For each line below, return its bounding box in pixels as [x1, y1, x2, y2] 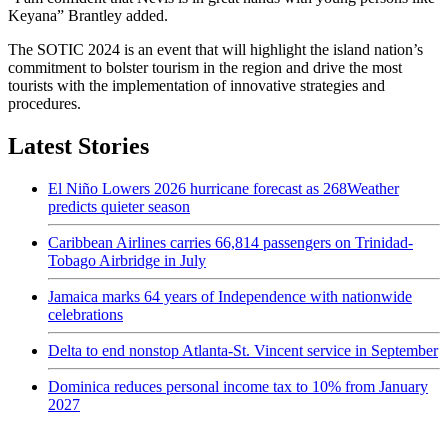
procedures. [8, 95, 81, 113]
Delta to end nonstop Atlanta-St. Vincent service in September [48, 342, 438, 360]
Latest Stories [8, 133, 149, 160]
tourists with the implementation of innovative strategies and [8, 77, 385, 95]
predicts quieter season [48, 198, 190, 216]
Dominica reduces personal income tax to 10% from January [48, 378, 428, 396]
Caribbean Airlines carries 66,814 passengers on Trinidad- [48, 234, 413, 252]
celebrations [48, 306, 123, 324]
